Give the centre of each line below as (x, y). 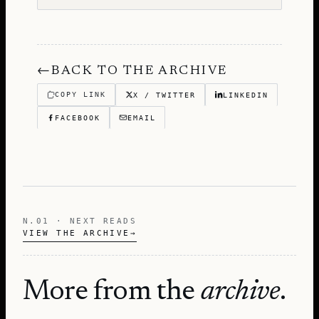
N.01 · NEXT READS (80, 221)
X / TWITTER (164, 95)
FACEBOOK (78, 117)
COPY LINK (80, 95)
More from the (112, 292)
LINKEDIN (246, 95)
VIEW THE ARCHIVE (77, 233)
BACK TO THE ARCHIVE (140, 71)
